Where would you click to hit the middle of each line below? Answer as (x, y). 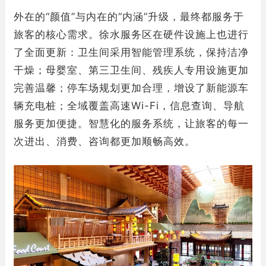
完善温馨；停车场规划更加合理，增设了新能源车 (131, 88)
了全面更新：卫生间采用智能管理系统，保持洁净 (131, 52)
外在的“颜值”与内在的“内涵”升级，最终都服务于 (129, 16)
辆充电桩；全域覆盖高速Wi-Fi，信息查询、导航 (129, 105)
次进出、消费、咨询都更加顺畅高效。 (104, 141)
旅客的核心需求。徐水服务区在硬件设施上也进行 (131, 34)
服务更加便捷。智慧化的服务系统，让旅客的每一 (131, 123)
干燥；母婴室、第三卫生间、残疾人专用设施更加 (131, 70)
